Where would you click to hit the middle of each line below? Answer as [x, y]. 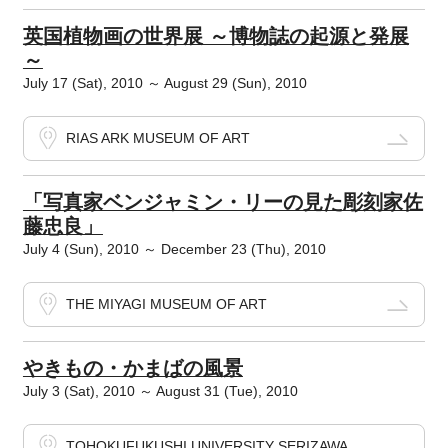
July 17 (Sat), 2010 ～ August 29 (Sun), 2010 [164, 83]
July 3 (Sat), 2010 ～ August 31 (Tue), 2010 [160, 391]
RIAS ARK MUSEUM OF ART [157, 138]
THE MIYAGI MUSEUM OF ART [166, 304]
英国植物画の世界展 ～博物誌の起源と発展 [215, 36]
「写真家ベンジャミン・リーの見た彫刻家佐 [222, 202]
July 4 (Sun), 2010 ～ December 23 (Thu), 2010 [174, 249]
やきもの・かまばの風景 [132, 368]
